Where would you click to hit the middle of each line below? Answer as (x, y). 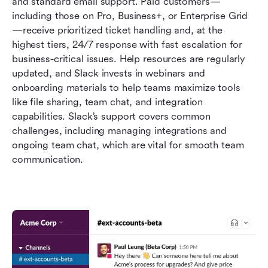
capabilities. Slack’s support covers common (111, 116)
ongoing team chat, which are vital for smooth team (128, 145)
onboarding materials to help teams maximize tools (126, 87)
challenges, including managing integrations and (119, 130)
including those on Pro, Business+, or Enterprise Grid (130, 16)
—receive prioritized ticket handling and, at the (117, 30)
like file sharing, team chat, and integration (108, 102)
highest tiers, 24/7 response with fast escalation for (127, 44)
